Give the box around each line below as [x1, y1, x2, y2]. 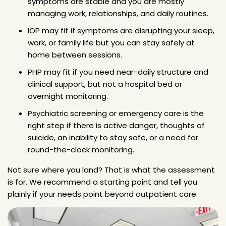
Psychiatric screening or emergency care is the [28, 107, 204, 119]
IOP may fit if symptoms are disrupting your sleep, [28, 25, 214, 36]
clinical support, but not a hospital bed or [28, 78, 182, 89]
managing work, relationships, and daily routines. [28, 8, 208, 19]
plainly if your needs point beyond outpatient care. [8, 188, 198, 199]
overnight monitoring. [28, 90, 108, 101]
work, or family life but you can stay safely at [28, 37, 195, 48]
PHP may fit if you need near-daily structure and [28, 66, 208, 77]
